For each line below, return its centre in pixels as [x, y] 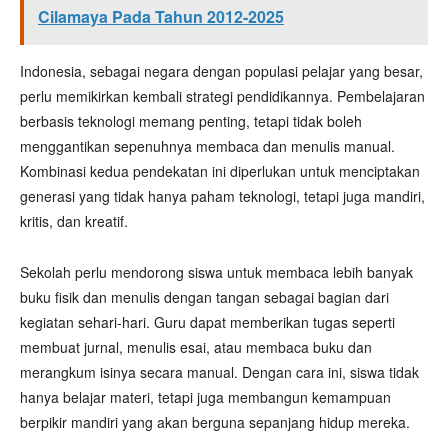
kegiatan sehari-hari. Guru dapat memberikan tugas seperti [207, 322]
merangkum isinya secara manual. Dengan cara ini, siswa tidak [219, 372]
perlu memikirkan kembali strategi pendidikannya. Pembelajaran [222, 96]
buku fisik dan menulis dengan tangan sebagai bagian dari [204, 297]
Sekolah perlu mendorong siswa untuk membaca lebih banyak [216, 272]
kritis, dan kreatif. [74, 221]
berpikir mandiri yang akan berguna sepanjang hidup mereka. [215, 422]
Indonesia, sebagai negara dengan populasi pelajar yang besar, [221, 71]
